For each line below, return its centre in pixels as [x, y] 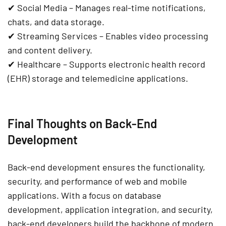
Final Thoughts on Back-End [82, 124]
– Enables [118, 36]
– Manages [90, 8]
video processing [174, 36]
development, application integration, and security [109, 210]
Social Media [42, 8]
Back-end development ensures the [80, 167]
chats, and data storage [55, 22]
